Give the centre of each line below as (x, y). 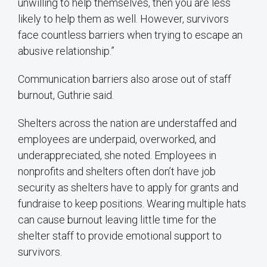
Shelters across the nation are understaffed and (127, 123)
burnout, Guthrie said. (66, 95)
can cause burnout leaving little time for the (117, 220)
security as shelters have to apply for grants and (128, 188)
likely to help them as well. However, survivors (123, 19)
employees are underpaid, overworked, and (117, 139)
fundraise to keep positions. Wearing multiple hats (132, 204)
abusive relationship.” (66, 51)
